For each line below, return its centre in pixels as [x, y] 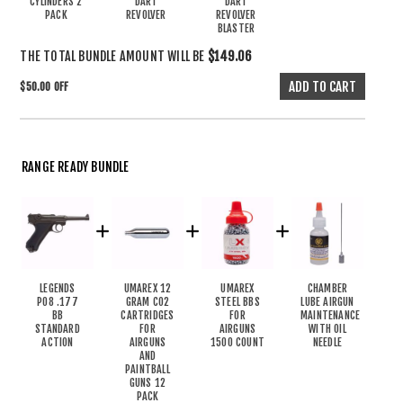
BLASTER [236, 28]
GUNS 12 [148, 383]
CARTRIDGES [148, 315]
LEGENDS [58, 288]
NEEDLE [327, 342]
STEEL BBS [237, 302]
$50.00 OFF [45, 87]
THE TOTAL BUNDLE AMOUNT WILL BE [114, 56]
